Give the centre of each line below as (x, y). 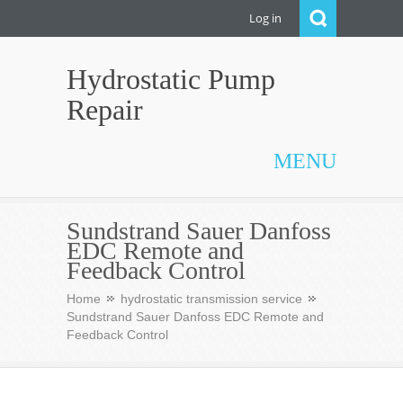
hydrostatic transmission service (211, 299)
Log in (265, 18)
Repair (105, 110)
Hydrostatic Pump (171, 79)
